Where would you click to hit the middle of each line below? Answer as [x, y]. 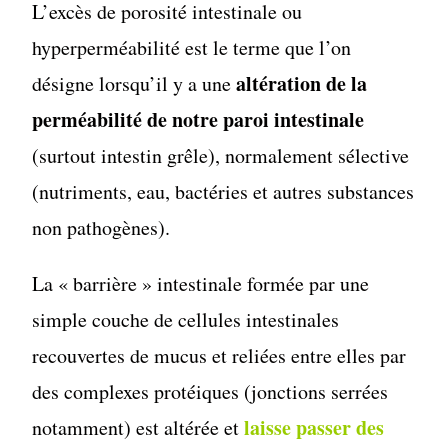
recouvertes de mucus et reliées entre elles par [219, 355]
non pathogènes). [101, 227]
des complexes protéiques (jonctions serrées [210, 391]
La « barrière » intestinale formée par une [201, 283]
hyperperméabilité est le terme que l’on [192, 47]
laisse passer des [314, 427]
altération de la [302, 83]
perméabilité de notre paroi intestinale [198, 119]
